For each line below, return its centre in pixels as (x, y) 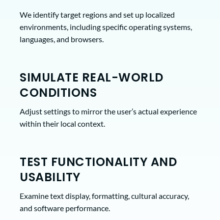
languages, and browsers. (62, 39)
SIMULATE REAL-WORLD (92, 77)
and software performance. (65, 208)
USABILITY (50, 177)
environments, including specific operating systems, (106, 27)
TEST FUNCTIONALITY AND (98, 162)
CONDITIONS (58, 92)
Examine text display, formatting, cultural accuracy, (104, 195)
